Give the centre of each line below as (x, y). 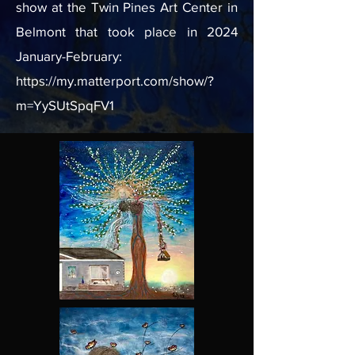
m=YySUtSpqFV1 (65, 105)
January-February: (69, 56)
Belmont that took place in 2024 (127, 31)
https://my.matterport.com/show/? (115, 80)
